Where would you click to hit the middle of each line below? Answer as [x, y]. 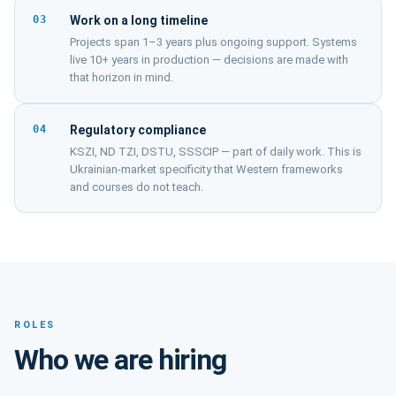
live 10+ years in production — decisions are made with [209, 60]
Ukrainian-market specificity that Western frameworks [206, 169]
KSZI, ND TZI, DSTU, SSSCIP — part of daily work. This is [216, 152]
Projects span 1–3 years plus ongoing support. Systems [213, 42]
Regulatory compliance [138, 130]
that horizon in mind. [122, 77]
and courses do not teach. [137, 187]
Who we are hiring [120, 360]
